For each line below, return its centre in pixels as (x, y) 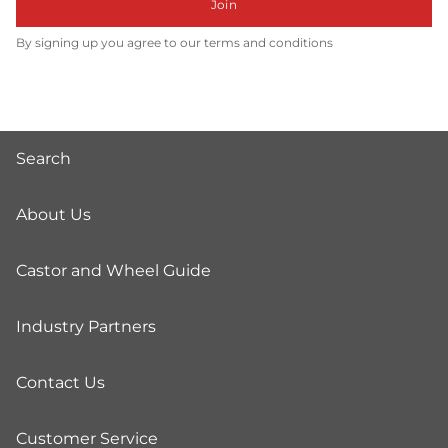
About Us (53, 214)
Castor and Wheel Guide (113, 270)
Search (43, 158)
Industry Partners (86, 326)
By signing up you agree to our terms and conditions (174, 42)
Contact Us (60, 382)
